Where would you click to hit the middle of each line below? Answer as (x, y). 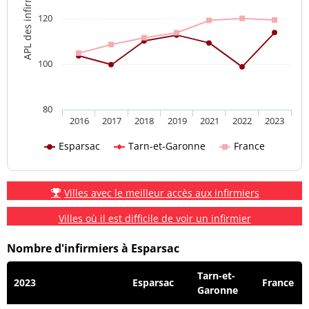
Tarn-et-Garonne (167, 146)
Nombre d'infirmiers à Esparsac (93, 249)
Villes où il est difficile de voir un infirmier (154, 218)
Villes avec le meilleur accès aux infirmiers (162, 192)
